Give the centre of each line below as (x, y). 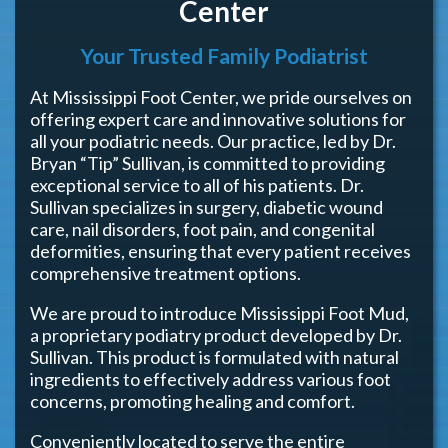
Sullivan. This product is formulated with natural (214, 357)
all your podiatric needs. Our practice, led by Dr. (213, 141)
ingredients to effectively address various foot (210, 379)
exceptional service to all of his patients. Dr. (197, 185)
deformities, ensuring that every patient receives (220, 251)
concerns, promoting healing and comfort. (192, 401)
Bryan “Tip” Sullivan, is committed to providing (207, 163)
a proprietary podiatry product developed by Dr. (216, 335)
